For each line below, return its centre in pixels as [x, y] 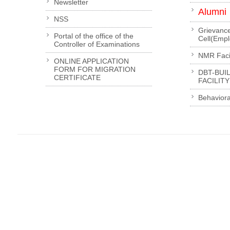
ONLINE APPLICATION [91, 61]
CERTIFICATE [77, 77]
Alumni [213, 12]
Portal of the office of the [93, 36]
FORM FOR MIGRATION [94, 69]
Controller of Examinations [97, 44]
